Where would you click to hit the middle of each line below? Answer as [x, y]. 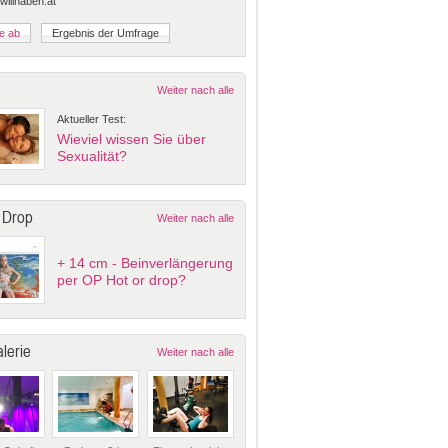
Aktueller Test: [91, 119]
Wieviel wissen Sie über [131, 139]
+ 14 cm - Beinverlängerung [145, 263]
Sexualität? [92, 156]
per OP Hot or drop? [121, 280]
